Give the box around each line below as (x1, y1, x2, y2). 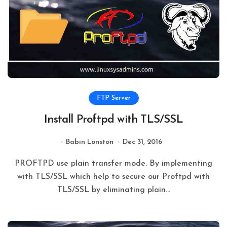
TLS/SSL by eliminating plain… (57, 185, 170, 194)
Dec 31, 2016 (123, 138, 163, 146)
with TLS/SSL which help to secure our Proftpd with (17, 172, 210, 181)
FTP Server (96, 94, 131, 101)
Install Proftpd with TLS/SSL (44, 113, 183, 126)
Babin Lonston (66, 138, 113, 146)
